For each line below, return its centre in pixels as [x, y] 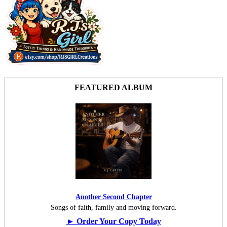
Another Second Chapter [113, 197]
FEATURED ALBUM [113, 88]
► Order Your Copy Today [113, 221]
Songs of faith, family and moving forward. [113, 207]
